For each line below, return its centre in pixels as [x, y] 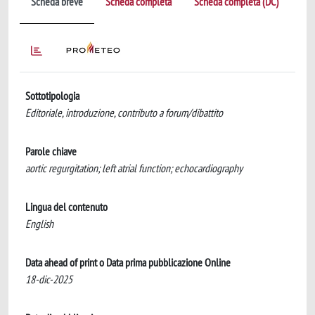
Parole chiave [51, 151]
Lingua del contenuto [66, 207]
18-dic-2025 [49, 279]
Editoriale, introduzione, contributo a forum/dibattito [124, 112]
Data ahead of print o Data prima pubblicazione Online [128, 262]
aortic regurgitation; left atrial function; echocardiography [134, 168]
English [39, 224]
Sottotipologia [52, 96]
